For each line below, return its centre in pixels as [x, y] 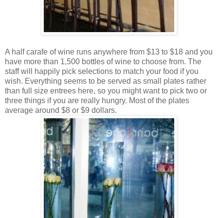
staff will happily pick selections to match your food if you [102, 71]
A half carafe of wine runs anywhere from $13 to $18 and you [109, 52]
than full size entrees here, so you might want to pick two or [106, 91]
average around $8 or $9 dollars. [62, 110]
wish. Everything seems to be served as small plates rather [106, 81]
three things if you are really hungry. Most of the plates [97, 100]
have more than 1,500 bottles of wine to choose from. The [103, 61]
